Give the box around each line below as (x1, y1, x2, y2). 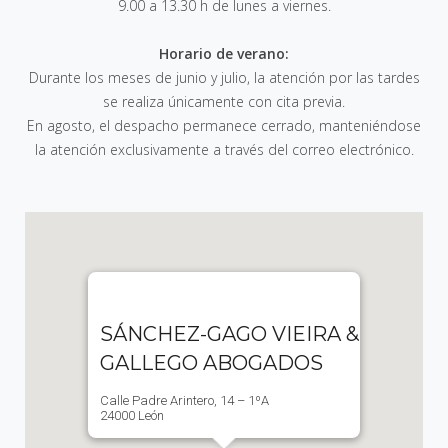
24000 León (100, 407, 164, 423)
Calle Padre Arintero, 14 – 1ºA (100, 392, 269, 408)
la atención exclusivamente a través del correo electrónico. (34, 139, 414, 159)
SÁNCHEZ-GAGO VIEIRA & (100, 321, 359, 346)
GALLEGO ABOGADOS (100, 350, 323, 375)
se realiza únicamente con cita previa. (103, 91, 345, 111)
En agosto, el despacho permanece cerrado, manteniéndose (27, 115, 421, 135)
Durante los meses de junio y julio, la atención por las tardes (28, 67, 420, 87)
